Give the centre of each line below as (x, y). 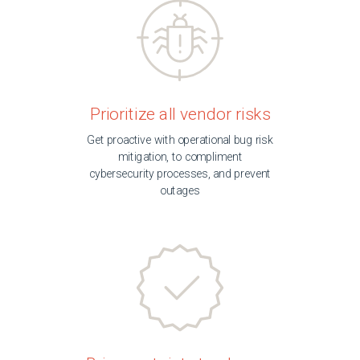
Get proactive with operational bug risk (180, 140)
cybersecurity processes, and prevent (180, 174)
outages (180, 191)
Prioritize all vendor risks (180, 114)
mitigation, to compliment (180, 157)
